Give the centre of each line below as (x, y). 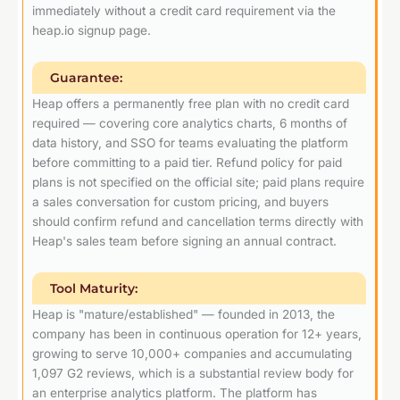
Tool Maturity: (94, 288)
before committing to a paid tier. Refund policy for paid (187, 162)
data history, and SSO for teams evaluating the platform (190, 142)
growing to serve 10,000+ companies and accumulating (192, 353)
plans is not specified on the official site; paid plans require (198, 182)
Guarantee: (86, 77)
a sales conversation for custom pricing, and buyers (180, 201)
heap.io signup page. (92, 30)
